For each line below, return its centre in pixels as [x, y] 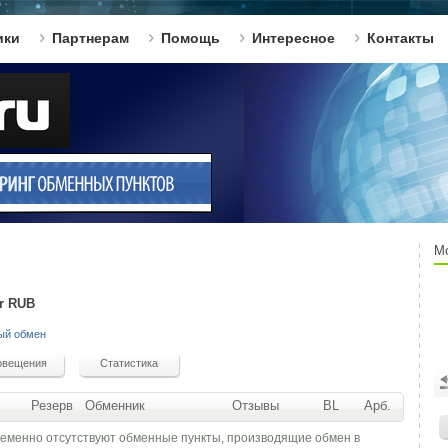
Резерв [52, 405]
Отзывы [255, 405]
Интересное [293, 38]
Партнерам [90, 38]
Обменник [115, 405]
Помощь [190, 38]
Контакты [400, 38]
